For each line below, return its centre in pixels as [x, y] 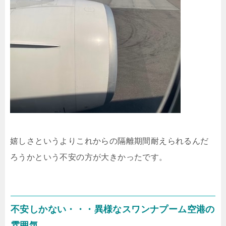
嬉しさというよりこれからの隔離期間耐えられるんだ [109, 141]
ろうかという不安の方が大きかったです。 [89, 157]
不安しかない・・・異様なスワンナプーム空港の [113, 209]
